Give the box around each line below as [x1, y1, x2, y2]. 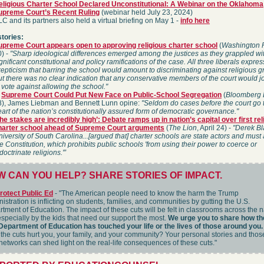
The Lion [169, 124, 197, 132]
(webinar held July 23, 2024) [100, 8, 193, 16]
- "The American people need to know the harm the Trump [53, 189, 239, 197]
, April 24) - [197, 124, 233, 132]
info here [180, 16, 210, 25]
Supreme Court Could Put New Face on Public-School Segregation [1, 91, 222, 99]
